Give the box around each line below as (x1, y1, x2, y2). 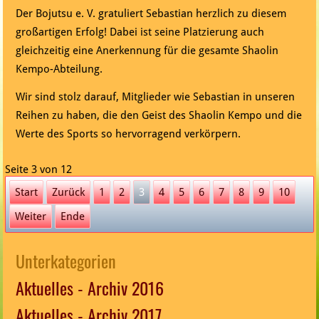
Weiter (15, 210, 47, 224)
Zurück (52, 186, 85, 199)
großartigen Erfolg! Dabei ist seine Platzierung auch (16, 26, 265, 39)
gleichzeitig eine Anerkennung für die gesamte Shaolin (16, 44, 279, 58)
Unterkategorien (16, 248, 117, 274)
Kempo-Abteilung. (16, 63, 103, 76)
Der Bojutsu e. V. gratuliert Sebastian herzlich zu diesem (16, 7, 287, 21)
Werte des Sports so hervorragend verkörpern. (16, 127, 241, 141)
